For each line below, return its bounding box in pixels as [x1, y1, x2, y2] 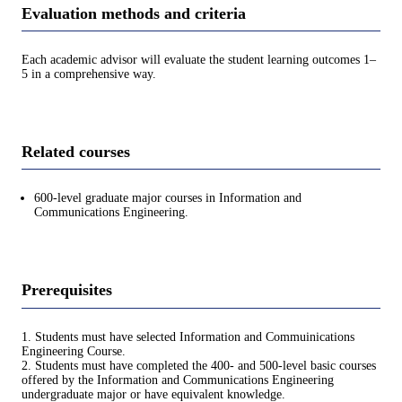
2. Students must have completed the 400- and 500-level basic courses [22, 358, 376, 372]
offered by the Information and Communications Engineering [22, 372, 334, 387]
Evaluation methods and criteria [22, 4, 246, 22]
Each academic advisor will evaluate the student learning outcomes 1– [22, 52, 376, 66]
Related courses [22, 142, 130, 161]
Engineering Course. [22, 344, 126, 358]
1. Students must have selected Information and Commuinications [22, 329, 354, 344]
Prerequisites [22, 281, 112, 300]
